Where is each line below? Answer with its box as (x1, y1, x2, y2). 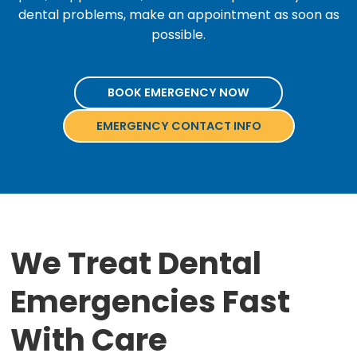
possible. (151, 25, 206, 44)
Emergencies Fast (10, 280, 291, 324)
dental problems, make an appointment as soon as (18, 5, 339, 24)
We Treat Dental (10, 242, 262, 285)
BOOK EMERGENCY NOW (108, 84, 249, 100)
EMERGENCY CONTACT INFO (96, 117, 261, 134)
